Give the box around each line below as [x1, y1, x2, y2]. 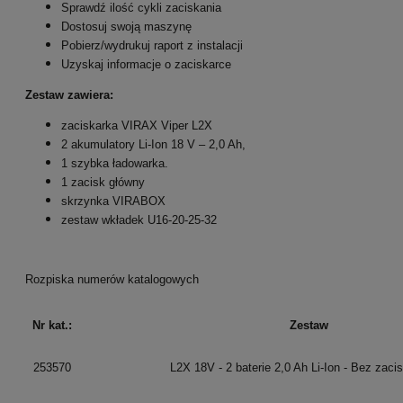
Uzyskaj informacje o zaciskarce [61, 58, 231, 72]
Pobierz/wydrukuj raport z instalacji [61, 39, 243, 53]
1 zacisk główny [61, 175, 145, 190]
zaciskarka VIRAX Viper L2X [61, 119, 212, 133]
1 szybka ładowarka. [61, 157, 168, 171]
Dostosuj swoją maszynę [61, 20, 192, 34]
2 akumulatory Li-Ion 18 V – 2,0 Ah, [61, 138, 246, 152]
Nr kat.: [31, 318, 72, 333]
